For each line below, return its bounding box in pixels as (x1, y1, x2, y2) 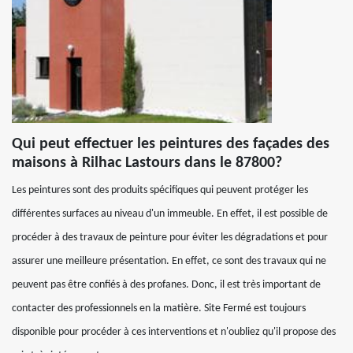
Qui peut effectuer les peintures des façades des (12, 136, 329, 152)
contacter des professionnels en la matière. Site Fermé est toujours (12, 302, 306, 314)
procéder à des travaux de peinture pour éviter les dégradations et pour (12, 231, 328, 243)
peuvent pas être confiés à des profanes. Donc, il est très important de (12, 278, 321, 291)
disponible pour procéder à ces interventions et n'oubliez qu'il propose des (12, 325, 336, 338)
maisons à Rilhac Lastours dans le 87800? (12, 154, 282, 171)
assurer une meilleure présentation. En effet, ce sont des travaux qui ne (12, 255, 326, 267)
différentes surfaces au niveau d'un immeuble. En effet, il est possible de (12, 207, 328, 220)
